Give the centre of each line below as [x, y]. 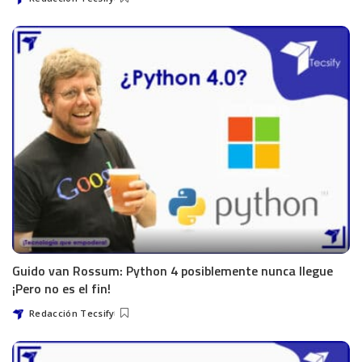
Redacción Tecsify [72, 313]
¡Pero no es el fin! [61, 289]
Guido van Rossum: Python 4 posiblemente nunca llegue [173, 271]
